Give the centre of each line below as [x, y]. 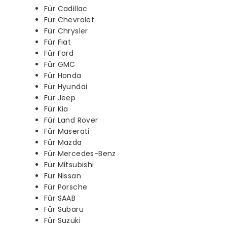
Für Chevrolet [69, 20]
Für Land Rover [71, 120]
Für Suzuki [62, 220]
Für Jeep [60, 98]
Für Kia [56, 109]
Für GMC [60, 64]
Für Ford [59, 53]
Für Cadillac [66, 8]
